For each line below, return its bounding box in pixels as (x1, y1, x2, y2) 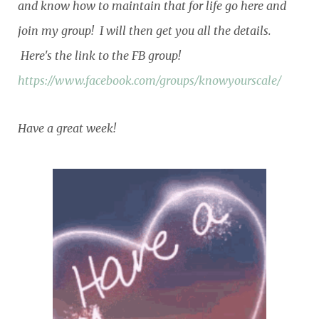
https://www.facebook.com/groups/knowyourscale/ (18, 73, 281, 88)
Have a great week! (18, 120, 116, 135)
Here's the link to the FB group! (18, 48, 181, 63)
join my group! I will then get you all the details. (18, 23, 271, 38)
